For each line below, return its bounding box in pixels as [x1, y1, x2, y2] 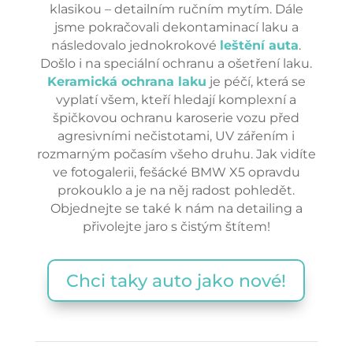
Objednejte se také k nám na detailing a [50, 201, 303, 216]
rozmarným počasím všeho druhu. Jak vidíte [36, 147, 316, 162]
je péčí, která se [206, 74, 306, 89]
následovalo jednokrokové [51, 38, 221, 53]
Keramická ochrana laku [46, 74, 206, 89]
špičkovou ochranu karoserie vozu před [53, 110, 300, 125]
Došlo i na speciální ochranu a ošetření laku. [40, 56, 313, 71]
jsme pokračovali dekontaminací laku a [54, 20, 299, 35]
